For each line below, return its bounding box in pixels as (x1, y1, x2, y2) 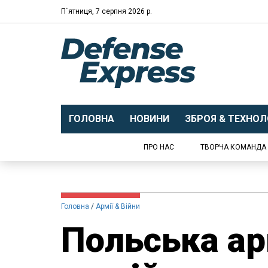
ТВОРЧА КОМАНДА (200, 143, 266, 151)
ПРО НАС (144, 143, 174, 151)
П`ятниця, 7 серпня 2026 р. (61, 7, 152, 16)
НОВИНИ (129, 113, 169, 124)
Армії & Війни (96, 202, 140, 211)
